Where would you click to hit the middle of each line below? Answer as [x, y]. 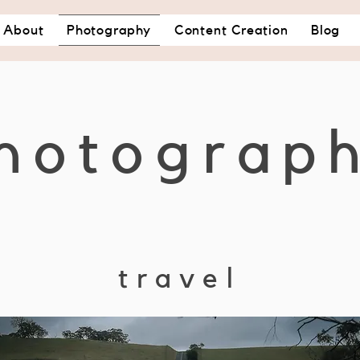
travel [179, 279]
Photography [109, 30]
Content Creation [231, 30]
